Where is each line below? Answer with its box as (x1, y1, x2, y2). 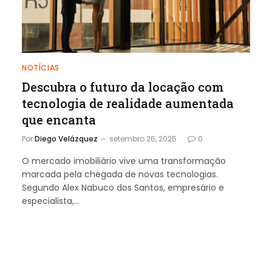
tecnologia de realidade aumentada (22, 95, 234, 111)
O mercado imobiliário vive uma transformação (22, 154, 226, 167)
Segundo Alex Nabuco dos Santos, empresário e (22, 181, 224, 194)
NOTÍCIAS (22, 62, 59, 73)
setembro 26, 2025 (109, 133, 177, 144)
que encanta (22, 111, 96, 127)
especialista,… (22, 194, 80, 207)
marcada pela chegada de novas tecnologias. (22, 168, 218, 180)
